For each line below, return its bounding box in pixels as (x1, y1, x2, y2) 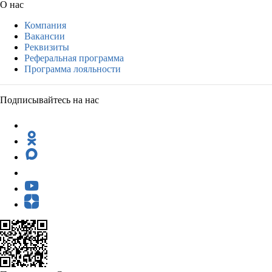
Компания (24, 19, 66, 30)
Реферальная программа (24, 52, 124, 63)
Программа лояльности (24, 63, 121, 74)
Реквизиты (24, 41, 69, 52)
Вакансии (24, 30, 65, 41)
